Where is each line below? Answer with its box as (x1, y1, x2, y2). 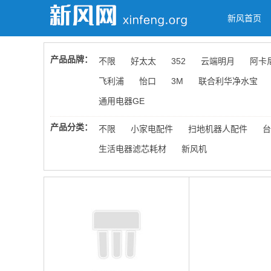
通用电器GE (99, 96, 145, 106)
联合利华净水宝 (198, 76, 258, 86)
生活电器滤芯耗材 (99, 144, 166, 154)
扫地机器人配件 (188, 124, 247, 134)
